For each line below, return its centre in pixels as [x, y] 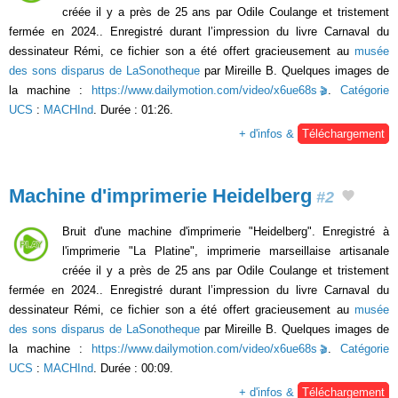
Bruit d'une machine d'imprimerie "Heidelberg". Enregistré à [226, 232]
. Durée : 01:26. [133, 109]
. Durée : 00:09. [133, 369]
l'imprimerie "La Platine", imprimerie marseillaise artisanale [226, 251]
